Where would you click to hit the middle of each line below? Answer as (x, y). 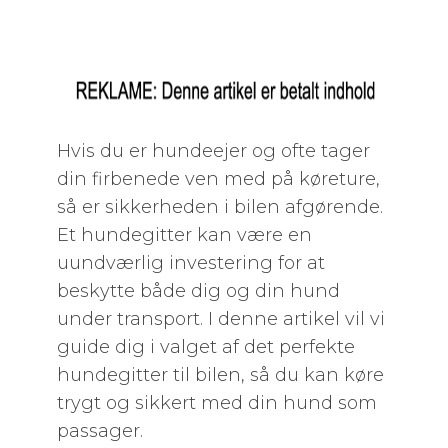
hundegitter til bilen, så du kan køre (220, 375)
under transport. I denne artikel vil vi (220, 319)
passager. (99, 431)
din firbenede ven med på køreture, (218, 179)
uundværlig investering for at (190, 263)
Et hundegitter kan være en (184, 235)
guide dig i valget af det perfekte (205, 347)
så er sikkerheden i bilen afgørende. (219, 207)
